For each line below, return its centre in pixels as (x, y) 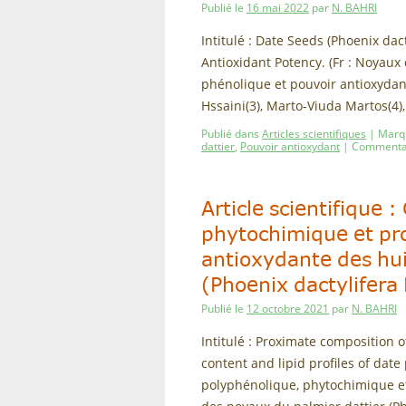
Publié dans (230, 134)
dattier (218, 146)
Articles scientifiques (314, 134)
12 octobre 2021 (288, 309)
